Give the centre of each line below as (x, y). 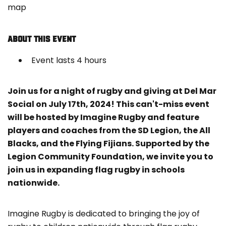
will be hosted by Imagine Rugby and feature (103, 118)
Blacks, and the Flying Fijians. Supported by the (108, 144)
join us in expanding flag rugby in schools (96, 170)
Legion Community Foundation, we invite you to (110, 157)
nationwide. (34, 183)
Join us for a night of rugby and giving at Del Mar (112, 91)
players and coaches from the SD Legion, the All (109, 131)
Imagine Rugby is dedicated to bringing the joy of (104, 214)
